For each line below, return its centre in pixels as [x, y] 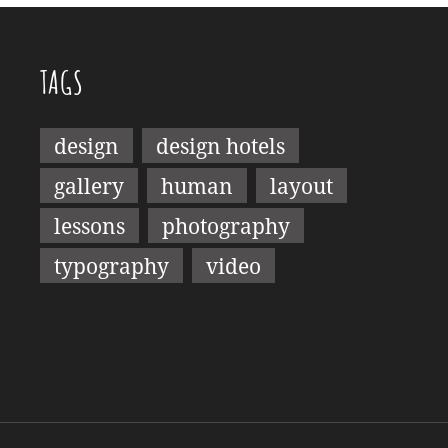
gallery [88, 185]
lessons [89, 225]
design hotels [220, 145]
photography [225, 225]
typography [111, 265]
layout [301, 185]
